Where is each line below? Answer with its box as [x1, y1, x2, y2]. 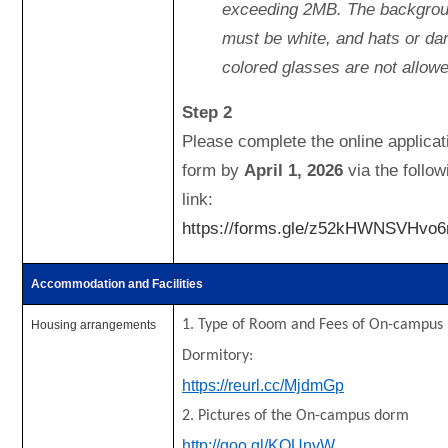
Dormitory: [182, 348, 258, 364]
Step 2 [182, 103, 233, 122]
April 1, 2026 [244, 161, 344, 180]
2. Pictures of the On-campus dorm [182, 408, 414, 424]
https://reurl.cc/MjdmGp [182, 377, 345, 394]
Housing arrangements [31, 318, 157, 332]
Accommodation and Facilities [31, 277, 204, 291]
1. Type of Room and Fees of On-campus [182, 317, 444, 333]
